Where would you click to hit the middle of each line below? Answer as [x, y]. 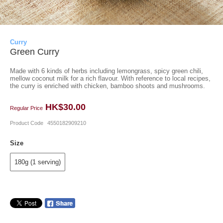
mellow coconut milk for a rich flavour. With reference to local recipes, [110, 78]
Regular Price [27, 108]
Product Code [27, 123]
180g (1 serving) [38, 162]
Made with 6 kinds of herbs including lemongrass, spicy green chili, [107, 71]
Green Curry [35, 52]
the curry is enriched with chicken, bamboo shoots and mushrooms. [108, 86]
